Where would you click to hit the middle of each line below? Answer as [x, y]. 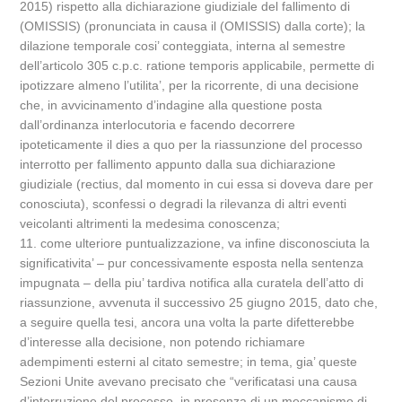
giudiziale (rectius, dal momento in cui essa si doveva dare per [197, 184]
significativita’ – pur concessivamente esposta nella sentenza [192, 263]
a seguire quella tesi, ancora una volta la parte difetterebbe [188, 322]
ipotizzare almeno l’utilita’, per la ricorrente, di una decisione [190, 85]
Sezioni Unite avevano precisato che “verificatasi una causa [189, 381]
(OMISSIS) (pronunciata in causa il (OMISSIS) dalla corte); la [193, 26]
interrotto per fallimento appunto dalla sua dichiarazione [178, 164]
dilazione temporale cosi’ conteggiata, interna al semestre [183, 46]
